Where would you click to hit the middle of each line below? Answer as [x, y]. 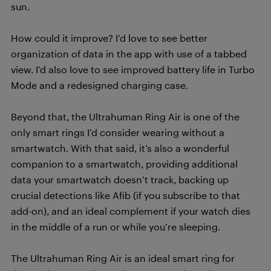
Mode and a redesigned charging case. [100, 85]
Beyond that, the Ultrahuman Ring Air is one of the [125, 116]
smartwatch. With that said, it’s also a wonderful [120, 148]
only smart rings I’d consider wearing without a [118, 132]
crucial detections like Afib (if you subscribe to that [126, 195]
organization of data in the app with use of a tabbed [129, 53]
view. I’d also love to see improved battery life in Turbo [133, 69]
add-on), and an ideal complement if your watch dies [131, 211]
